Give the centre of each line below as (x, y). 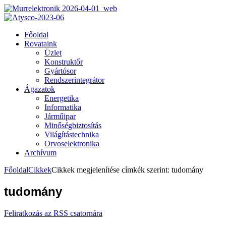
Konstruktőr (64, 62)
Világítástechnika (72, 134)
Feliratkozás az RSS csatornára (53, 213)
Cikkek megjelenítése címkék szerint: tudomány (127, 170)
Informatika (63, 107)
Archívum (40, 153)
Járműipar (60, 116)
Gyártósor (60, 71)
